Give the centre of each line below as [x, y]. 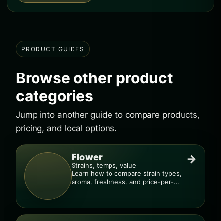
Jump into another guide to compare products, [108, 115]
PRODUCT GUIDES [53, 49]
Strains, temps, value [104, 165]
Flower [87, 157]
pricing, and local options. [66, 128]
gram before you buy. [105, 190]
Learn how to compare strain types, [127, 173]
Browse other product [94, 78]
